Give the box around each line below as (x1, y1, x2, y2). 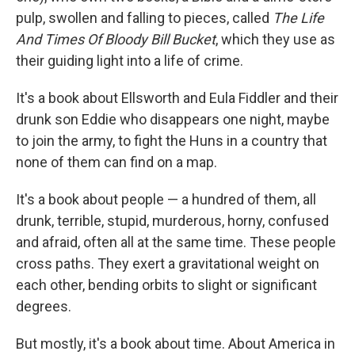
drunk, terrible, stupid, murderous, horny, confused (16, 212, 329, 229)
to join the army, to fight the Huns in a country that (16, 132, 327, 149)
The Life (273, 10, 324, 26)
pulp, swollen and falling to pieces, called (16, 10, 273, 26)
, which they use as (216, 31, 335, 48)
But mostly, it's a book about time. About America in (16, 335, 335, 352)
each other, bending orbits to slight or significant (16, 277, 317, 293)
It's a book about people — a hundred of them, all (16, 191, 316, 208)
